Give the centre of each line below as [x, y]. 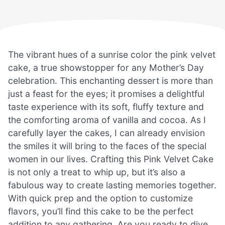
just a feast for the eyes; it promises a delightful [106, 93]
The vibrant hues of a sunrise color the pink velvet [112, 54]
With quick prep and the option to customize [100, 198]
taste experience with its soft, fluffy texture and [106, 106]
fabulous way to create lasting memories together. [112, 185]
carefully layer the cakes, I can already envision [106, 133]
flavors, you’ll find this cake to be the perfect [101, 211]
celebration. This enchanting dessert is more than [110, 80]
